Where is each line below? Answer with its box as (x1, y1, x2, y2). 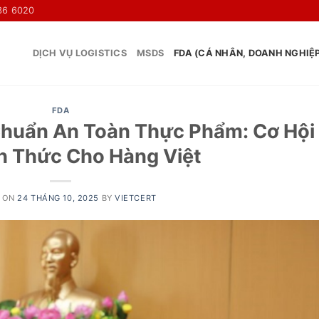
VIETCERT (115, 192, 157, 203)
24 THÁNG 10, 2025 (17, 192, 99, 203)
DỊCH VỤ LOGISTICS (32, 48, 127, 58)
